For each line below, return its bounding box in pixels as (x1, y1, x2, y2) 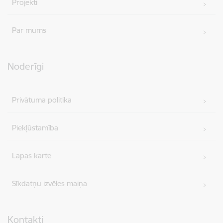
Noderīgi (7, 60, 44, 73)
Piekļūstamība (12, 122, 59, 132)
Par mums (12, 25, 47, 35)
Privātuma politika (12, 95, 72, 105)
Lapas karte (12, 150, 52, 160)
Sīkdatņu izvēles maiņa (12, 178, 88, 188)
